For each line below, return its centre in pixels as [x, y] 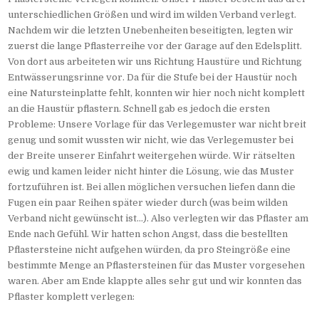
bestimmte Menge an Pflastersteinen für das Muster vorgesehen [157, 266]
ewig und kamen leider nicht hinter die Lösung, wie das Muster [151, 172]
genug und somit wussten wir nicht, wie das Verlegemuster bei [151, 140]
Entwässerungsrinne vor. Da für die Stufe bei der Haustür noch [153, 78]
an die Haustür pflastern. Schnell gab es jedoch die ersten [139, 109]
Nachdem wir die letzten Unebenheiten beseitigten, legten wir [151, 31]
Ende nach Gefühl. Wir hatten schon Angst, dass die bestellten [148, 234]
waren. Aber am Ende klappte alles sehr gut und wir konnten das [155, 281]
